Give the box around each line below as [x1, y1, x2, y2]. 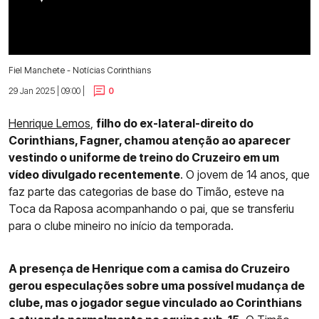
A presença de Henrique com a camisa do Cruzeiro [9, 261, 290, 276]
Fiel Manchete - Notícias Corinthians [9, 64, 151, 75]
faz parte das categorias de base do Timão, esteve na [9, 184, 284, 199]
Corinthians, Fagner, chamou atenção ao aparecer [9, 133, 291, 148]
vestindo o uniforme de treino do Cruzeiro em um [9, 150, 279, 165]
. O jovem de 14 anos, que [180, 167, 310, 182]
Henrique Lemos [9, 116, 90, 131]
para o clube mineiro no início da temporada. [9, 219, 234, 234]
